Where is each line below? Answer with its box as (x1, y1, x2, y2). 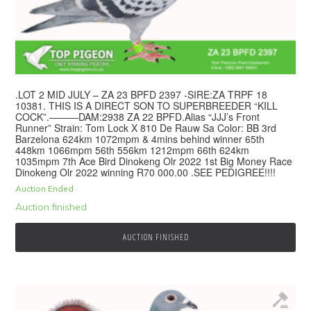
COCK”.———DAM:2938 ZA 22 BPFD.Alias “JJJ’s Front (15, 110, 260, 124)
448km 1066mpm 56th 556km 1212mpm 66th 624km (15, 143, 250, 158)
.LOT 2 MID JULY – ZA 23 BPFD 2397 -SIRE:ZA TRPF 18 (15, 87, 268, 102)
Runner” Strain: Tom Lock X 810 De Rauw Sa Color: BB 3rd (15, 121, 277, 135)
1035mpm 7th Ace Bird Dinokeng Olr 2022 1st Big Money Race (15, 154, 293, 169)
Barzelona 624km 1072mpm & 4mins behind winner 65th (15, 132, 265, 146)
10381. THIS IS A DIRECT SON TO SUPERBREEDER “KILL (15, 99, 278, 113)
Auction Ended (15, 183, 74, 194)
